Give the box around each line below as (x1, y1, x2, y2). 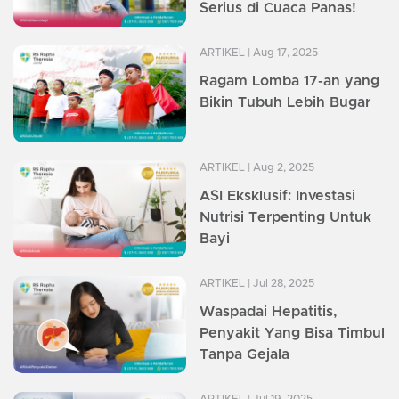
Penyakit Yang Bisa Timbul (199, 326, 385, 341)
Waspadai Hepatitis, (199, 305, 338, 320)
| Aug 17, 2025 (245, 47, 318, 58)
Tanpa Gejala (199, 347, 289, 362)
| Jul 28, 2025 (245, 278, 314, 289)
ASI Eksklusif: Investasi (199, 189, 355, 204)
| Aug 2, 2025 (245, 162, 314, 174)
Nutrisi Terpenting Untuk (199, 210, 371, 225)
